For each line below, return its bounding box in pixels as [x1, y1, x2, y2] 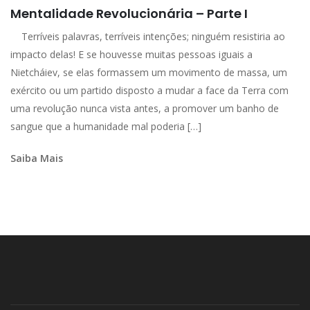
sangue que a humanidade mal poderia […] [10, 120, 201, 134]
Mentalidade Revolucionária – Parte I [10, 5, 248, 23]
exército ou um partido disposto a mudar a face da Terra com [10, 84, 289, 98]
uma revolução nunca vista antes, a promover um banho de [10, 102, 279, 116]
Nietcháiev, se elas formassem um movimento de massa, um [10, 66, 287, 80]
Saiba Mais [10, 152, 63, 165]
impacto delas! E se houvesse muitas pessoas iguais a [10, 48, 253, 62]
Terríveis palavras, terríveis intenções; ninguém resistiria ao [10, 30, 285, 44]
